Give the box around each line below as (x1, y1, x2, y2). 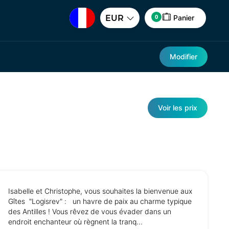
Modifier (170, 52, 197, 61)
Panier (173, 13, 194, 22)
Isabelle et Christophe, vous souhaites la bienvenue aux (8, 187, 192, 196)
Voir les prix (158, 103, 197, 112)
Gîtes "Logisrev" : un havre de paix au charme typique (8, 197, 192, 206)
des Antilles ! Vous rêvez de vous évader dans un (8, 207, 171, 216)
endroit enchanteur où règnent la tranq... (8, 217, 143, 226)
